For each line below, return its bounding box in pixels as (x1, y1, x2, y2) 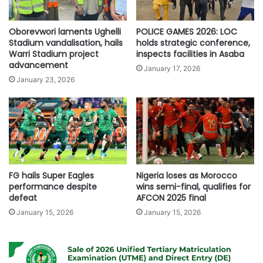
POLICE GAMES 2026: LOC (136, 26, 237, 38)
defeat (9, 191, 37, 204)
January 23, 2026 (16, 75, 75, 85)
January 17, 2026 (144, 64, 200, 73)
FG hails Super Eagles (9, 169, 94, 181)
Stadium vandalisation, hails (9, 37, 123, 49)
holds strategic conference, (136, 37, 250, 49)
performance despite (9, 180, 97, 193)
